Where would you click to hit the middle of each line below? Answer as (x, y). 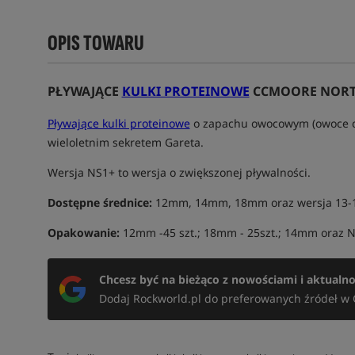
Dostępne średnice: (99, 202)
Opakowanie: (83, 233)
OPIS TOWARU (95, 43)
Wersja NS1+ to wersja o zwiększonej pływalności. (179, 172)
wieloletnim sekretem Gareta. (127, 142)
